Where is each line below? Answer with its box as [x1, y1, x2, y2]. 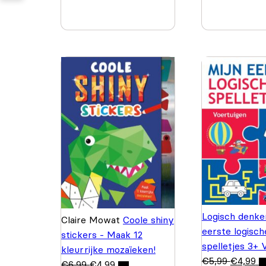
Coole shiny [123, 213, 174, 226]
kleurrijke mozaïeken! [61, 243, 156, 255]
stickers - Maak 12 [61, 228, 142, 240]
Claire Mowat [61, 213, 123, 226]
